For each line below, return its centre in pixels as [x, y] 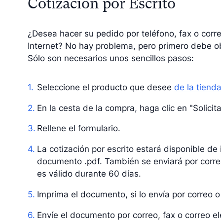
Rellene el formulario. [78, 129]
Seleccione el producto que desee [105, 87]
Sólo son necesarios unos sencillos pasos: [111, 58]
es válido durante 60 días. [89, 174]
